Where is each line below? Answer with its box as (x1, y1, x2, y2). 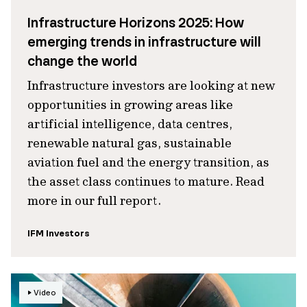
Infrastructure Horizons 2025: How (27, 14, 244, 32)
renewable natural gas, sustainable (27, 135, 232, 151)
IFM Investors (27, 228, 89, 239)
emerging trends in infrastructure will (27, 33, 261, 51)
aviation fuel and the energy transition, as (27, 154, 269, 170)
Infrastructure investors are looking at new (27, 77, 275, 93)
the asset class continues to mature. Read (27, 173, 265, 189)
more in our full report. (27, 193, 161, 208)
